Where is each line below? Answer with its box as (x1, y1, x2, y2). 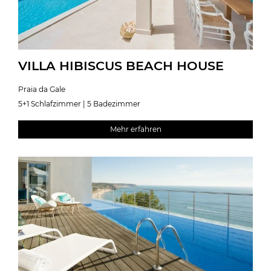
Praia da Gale (18, 84, 65, 94)
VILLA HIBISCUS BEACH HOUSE (18, 57, 224, 73)
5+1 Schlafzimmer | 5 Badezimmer (18, 99, 140, 108)
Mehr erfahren (109, 124, 162, 134)
